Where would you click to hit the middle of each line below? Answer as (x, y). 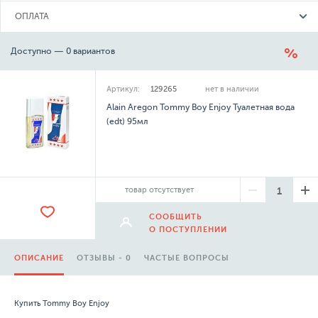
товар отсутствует (160, 190)
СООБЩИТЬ (176, 217)
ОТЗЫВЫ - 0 (104, 258)
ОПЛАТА (32, 16)
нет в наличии (232, 89)
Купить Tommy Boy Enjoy (62, 303)
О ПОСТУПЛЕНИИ (188, 230)
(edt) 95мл (128, 121)
